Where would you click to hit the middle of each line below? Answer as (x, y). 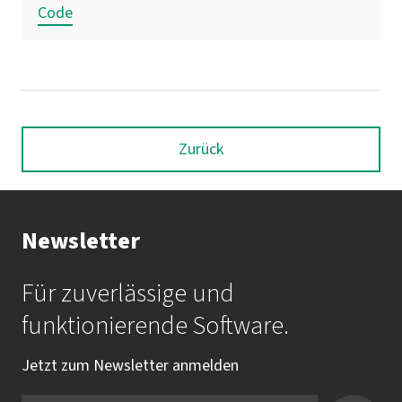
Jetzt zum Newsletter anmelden (130, 365)
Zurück (201, 149)
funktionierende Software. (155, 325)
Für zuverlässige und (128, 293)
